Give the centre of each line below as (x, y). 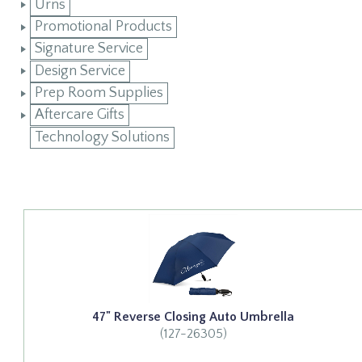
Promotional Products (103, 27)
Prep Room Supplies (99, 93)
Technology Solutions (102, 137)
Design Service (80, 71)
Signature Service (88, 49)
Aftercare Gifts (79, 115)
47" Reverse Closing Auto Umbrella (194, 316)
